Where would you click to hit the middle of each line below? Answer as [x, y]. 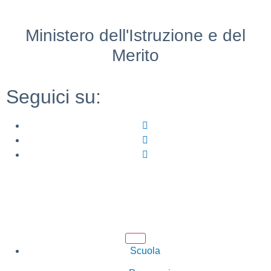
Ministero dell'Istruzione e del [135, 35]
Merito [135, 55]
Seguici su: [54, 97]
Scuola [145, 251]
